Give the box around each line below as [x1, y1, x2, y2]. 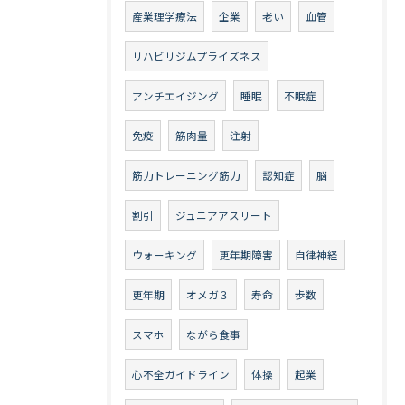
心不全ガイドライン [132, 365, 230, 381]
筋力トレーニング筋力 [132, 166, 240, 183]
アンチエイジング [132, 87, 219, 103]
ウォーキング [132, 246, 197, 262]
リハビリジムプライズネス [132, 47, 261, 63]
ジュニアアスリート [175, 206, 272, 222]
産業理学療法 [132, 7, 197, 24]
